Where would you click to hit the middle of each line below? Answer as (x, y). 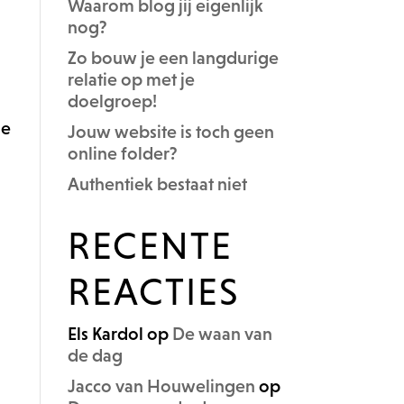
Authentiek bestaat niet (157, 184)
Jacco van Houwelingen (161, 386)
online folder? (122, 154)
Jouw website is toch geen (170, 132)
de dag (95, 356)
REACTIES (153, 291)
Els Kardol (105, 334)
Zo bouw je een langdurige (173, 58)
